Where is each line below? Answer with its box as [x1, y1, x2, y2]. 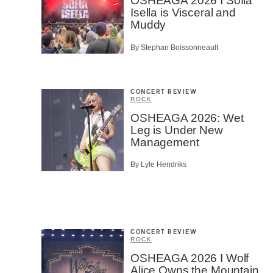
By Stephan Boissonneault [130, 43, 218, 52]
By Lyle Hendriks [130, 160, 186, 169]
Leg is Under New [130, 123, 223, 136]
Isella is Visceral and [130, 6, 236, 19]
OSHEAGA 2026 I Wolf [130, 252, 249, 265]
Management [130, 135, 199, 149]
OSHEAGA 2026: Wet [130, 111, 244, 124]
